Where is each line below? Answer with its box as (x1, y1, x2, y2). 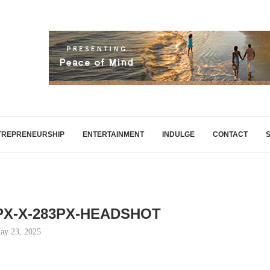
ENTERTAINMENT (83, 130, 144, 139)
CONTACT (213, 130, 248, 139)
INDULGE (162, 130, 195, 139)
